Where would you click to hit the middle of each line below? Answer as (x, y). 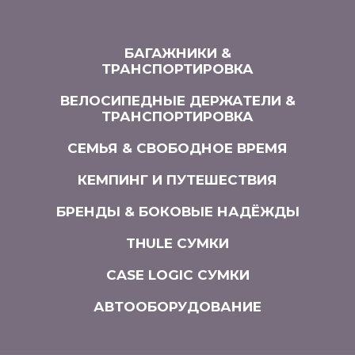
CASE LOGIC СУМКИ (177, 275)
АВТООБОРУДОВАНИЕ (177, 307)
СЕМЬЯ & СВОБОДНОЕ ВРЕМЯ (177, 149)
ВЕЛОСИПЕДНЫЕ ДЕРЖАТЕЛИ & (177, 101)
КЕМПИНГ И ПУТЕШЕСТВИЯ (177, 180)
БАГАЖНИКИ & (177, 53)
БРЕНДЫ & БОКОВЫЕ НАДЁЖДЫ (177, 212)
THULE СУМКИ (177, 244)
